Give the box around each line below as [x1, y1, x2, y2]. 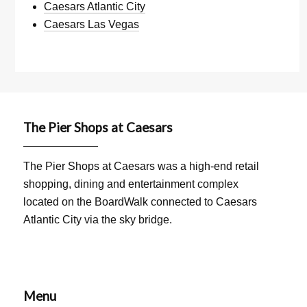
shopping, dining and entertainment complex [23, 178, 239, 191]
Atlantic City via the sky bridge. [23, 214, 173, 226]
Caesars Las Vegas [44, 18, 140, 30]
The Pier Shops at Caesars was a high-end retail [23, 160, 260, 173]
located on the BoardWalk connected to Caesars [23, 196, 258, 208]
